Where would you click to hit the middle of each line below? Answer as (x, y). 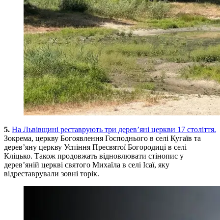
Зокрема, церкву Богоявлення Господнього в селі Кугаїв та (102, 138)
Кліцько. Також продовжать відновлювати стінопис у (94, 156)
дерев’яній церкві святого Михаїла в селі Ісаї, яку (87, 165)
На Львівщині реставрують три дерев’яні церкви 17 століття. (114, 129)
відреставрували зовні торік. (52, 173)
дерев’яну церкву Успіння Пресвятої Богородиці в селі (95, 147)
